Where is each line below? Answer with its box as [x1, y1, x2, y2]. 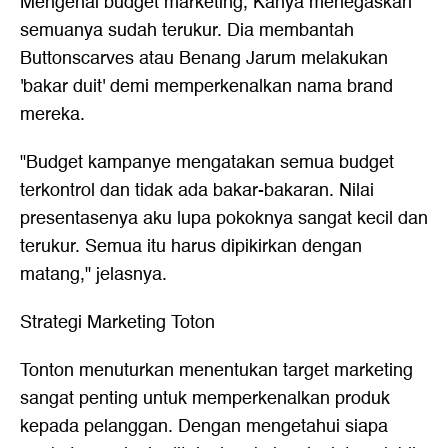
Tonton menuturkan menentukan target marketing [20, 356, 413, 385]
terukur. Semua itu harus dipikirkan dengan [20, 232, 362, 261]
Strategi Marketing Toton [20, 308, 215, 337]
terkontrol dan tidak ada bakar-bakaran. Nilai [20, 176, 374, 205]
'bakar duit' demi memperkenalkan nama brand [20, 72, 393, 101]
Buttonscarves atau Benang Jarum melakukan [20, 44, 388, 73]
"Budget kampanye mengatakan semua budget [20, 148, 394, 177]
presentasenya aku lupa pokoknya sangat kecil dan [20, 204, 428, 233]
